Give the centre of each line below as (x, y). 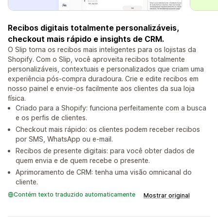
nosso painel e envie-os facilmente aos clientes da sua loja (101, 89)
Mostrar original (167, 196)
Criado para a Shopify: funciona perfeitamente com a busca (111, 108)
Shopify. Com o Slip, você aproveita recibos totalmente (96, 59)
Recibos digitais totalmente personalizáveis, (93, 28)
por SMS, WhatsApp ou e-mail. (64, 139)
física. (17, 98)
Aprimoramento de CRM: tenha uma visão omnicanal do (104, 172)
